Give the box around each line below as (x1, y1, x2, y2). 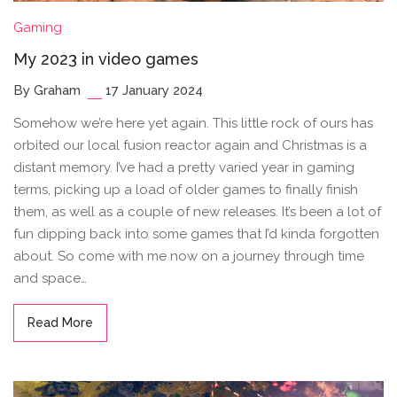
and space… (13, 270, 87, 287)
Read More (27, 315, 93, 331)
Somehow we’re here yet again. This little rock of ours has (13, 115, 373, 132)
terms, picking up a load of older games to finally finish (13, 182, 358, 198)
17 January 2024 (105, 82, 203, 99)
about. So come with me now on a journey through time (13, 248, 364, 265)
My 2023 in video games (13, 50, 198, 69)
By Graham (13, 82, 81, 99)
